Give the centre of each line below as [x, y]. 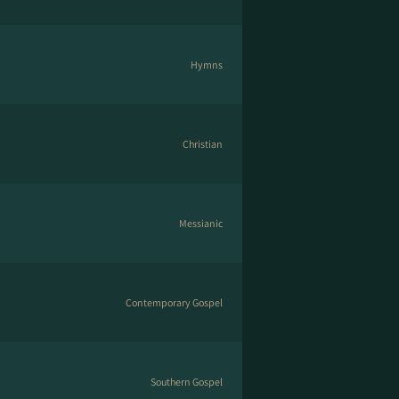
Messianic [201, 223]
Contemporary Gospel [174, 302]
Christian [203, 144]
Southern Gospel [187, 382]
